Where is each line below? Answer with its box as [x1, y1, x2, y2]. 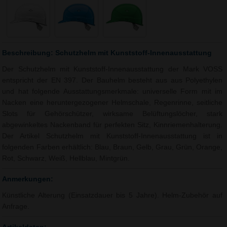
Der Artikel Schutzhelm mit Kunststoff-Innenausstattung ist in [2, 132, 223, 140]
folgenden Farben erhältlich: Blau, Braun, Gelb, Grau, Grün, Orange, [2, 143, 223, 151]
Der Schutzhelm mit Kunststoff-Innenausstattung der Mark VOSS [2, 65, 223, 73]
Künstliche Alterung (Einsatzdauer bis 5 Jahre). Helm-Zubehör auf [2, 191, 223, 199]
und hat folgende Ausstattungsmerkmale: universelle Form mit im [2, 87, 223, 95]
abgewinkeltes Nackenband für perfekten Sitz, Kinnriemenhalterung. [2, 121, 223, 129]
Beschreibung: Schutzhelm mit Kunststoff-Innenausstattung [2, 48, 212, 57]
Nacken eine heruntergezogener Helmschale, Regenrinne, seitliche [2, 98, 223, 106]
